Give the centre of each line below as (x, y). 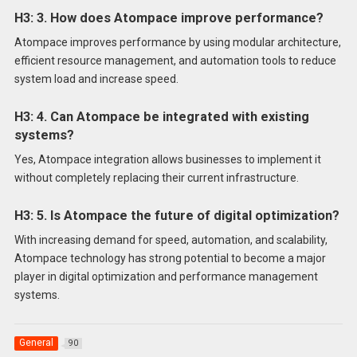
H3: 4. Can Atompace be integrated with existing (161, 117)
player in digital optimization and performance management (166, 277)
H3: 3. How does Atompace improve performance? (169, 18)
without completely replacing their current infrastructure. (156, 178)
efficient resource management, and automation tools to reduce (175, 61)
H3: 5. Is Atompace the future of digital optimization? (177, 216)
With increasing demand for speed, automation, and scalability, (171, 240)
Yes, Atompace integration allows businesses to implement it (167, 160)
